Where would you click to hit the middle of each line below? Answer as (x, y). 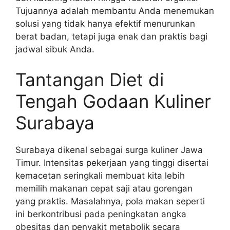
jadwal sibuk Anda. (55, 49)
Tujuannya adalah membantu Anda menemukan (115, 11)
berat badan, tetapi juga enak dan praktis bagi (111, 36)
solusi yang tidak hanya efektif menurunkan (105, 23)
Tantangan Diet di (90, 80)
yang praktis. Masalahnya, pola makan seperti (110, 202)
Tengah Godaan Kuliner (113, 101)
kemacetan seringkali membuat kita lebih (100, 176)
